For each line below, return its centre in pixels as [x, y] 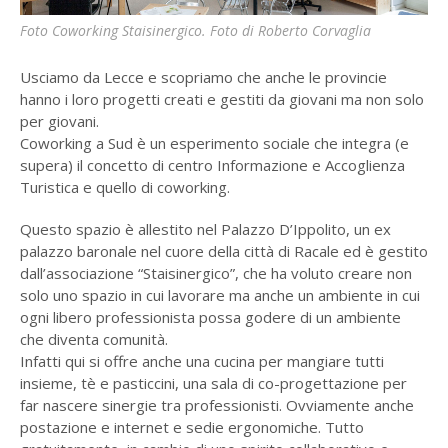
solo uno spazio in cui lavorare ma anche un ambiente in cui [219, 295]
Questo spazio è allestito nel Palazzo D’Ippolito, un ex [205, 229]
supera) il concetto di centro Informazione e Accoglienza [212, 165]
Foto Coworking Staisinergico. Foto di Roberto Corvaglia [195, 31]
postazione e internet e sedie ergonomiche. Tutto [191, 427]
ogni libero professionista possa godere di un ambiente [210, 317]
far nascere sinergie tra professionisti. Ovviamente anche [216, 405]
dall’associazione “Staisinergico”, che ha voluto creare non [215, 273]
